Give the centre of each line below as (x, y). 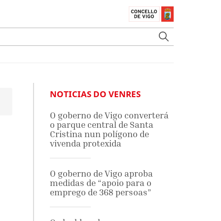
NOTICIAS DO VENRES (95, 94)
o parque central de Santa (101, 125)
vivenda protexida (85, 143)
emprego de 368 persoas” (100, 192)
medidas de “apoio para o (100, 183)
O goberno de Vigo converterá (109, 115)
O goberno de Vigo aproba (101, 173)
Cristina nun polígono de (99, 134)
